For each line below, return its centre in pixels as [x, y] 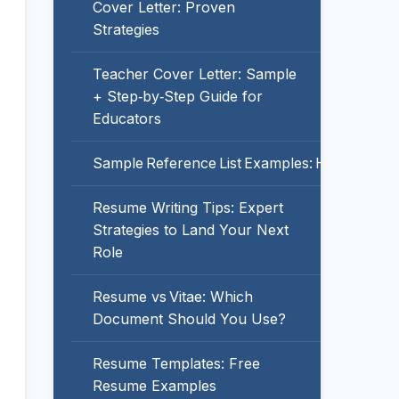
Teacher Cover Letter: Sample [195, 74]
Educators [127, 118]
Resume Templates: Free [176, 363]
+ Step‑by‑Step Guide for [178, 96]
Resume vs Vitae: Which [173, 297]
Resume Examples [155, 386]
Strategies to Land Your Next [191, 230]
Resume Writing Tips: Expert [188, 208]
